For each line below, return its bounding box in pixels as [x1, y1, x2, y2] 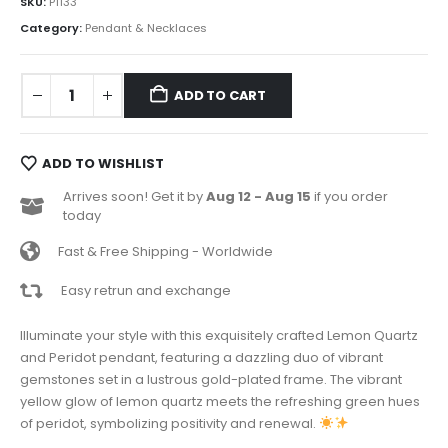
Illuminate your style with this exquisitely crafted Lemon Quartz [20, 325, 418, 345]
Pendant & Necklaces [85, 20, 207, 37]
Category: [20, 20, 85, 37]
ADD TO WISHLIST [41, 153, 164, 173]
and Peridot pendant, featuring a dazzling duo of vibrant [20, 347, 383, 367]
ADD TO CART [174, 85, 267, 105]
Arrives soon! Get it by [63, 187, 206, 207]
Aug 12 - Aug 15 [206, 187, 311, 207]
